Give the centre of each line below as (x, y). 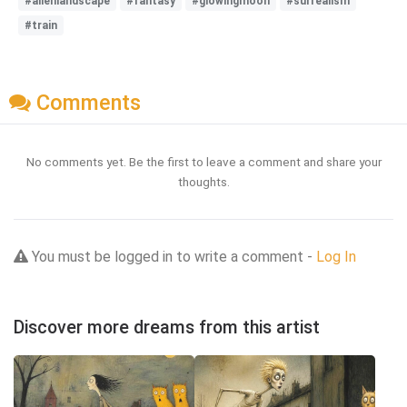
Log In (336, 256)
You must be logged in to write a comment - (172, 256)
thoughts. (203, 181)
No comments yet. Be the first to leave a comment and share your (203, 161)
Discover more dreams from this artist (167, 327)
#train (41, 26)
